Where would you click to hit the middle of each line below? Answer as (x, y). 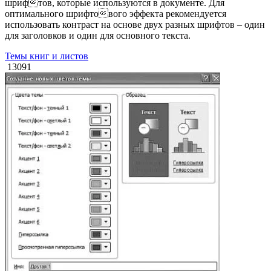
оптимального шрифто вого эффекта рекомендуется (116, 13)
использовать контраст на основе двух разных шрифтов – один (135, 24)
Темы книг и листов (47, 56)
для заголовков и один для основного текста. (98, 35)
